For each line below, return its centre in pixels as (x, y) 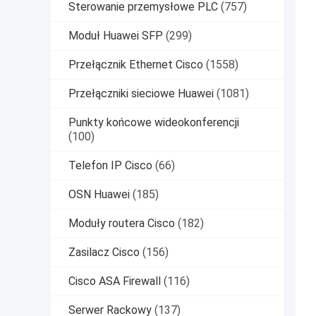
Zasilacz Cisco (104, 253)
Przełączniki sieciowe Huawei (141, 94)
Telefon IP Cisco (110, 166)
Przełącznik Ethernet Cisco (136, 65)
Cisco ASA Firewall (115, 281)
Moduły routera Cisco (122, 224)
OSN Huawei (99, 195)
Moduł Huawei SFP (116, 36)
